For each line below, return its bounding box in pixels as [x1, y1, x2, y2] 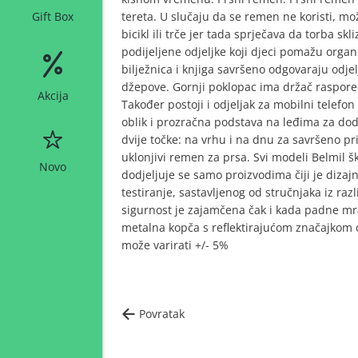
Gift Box [32, 9, 74, 25]
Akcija [37, 87, 69, 103]
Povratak [139, 305, 185, 321]
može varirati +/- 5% [121, 237, 229, 253]
